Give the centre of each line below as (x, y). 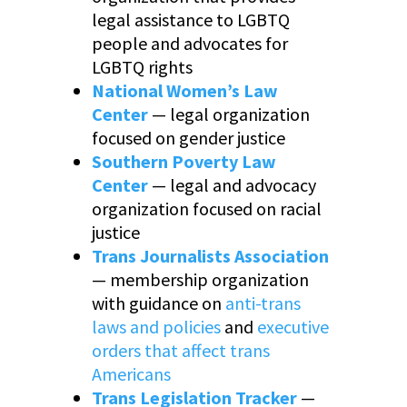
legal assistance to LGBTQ (190, 20)
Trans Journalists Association (210, 256)
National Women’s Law (184, 91)
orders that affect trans (180, 351)
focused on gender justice (188, 138)
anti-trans (263, 303)
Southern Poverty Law (184, 162)
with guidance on (158, 303)
